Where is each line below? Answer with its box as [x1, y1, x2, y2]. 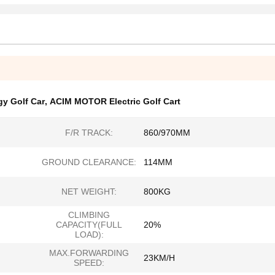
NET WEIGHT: [61, 187, 117, 196]
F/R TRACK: [65, 128, 113, 137]
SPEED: [74, 258, 104, 268]
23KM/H [144, 253, 175, 263]
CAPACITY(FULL [56, 220, 122, 230]
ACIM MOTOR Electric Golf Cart [50, 96, 180, 106]
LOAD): [74, 230, 104, 239]
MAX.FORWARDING [49, 248, 129, 258]
